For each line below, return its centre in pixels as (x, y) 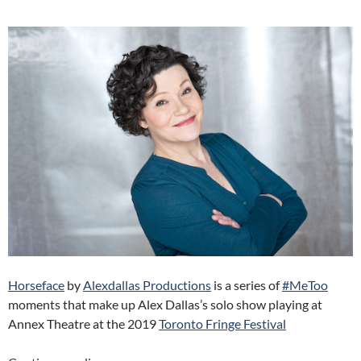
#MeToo (305, 285)
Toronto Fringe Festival (222, 324)
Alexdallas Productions (147, 285)
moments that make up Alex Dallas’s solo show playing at (165, 305)
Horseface (36, 285)
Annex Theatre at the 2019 (83, 324)
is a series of (247, 285)
